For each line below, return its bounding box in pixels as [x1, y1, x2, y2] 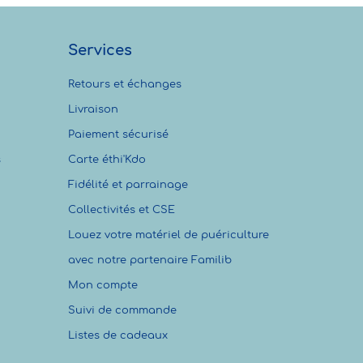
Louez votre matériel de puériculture [67, 228, 269, 241]
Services [67, 41, 132, 58]
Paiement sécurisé [67, 128, 169, 140]
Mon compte [67, 279, 138, 291]
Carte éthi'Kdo [67, 153, 146, 165]
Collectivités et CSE [67, 203, 175, 216]
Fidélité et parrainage [67, 178, 188, 190]
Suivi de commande [67, 304, 177, 316]
